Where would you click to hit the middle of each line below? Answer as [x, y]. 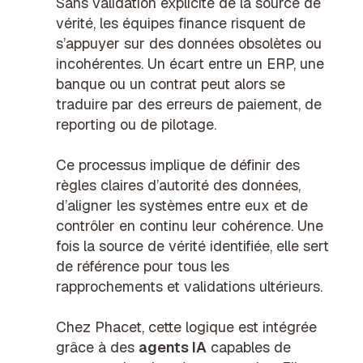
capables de [249, 347]
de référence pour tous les [143, 266]
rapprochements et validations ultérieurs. [190, 286]
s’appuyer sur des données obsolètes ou [189, 43]
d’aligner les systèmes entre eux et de [182, 205]
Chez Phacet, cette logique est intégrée [187, 327]
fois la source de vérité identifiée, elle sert [193, 246]
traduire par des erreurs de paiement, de [189, 104]
